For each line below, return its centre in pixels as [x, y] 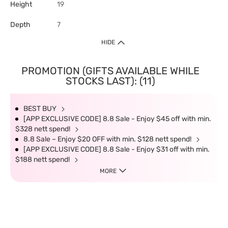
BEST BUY [41, 109]
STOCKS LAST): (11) [110, 81]
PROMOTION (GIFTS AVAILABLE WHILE [110, 71]
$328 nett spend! [44, 129]
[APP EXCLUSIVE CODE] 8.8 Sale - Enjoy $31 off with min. [117, 149]
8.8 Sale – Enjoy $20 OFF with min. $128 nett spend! [108, 139]
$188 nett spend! [43, 160]
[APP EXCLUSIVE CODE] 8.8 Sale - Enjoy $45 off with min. [117, 119]
